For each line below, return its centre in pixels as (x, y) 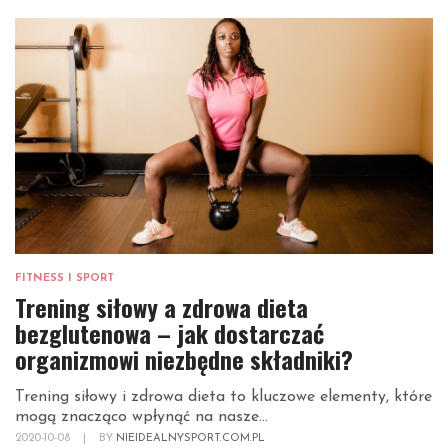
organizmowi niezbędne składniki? (184, 359)
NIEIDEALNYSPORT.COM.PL (190, 439)
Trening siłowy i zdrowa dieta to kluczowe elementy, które (223, 397)
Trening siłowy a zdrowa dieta (161, 307)
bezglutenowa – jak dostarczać (169, 333)
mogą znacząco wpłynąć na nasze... (141, 417)
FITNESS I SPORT (64, 279)
